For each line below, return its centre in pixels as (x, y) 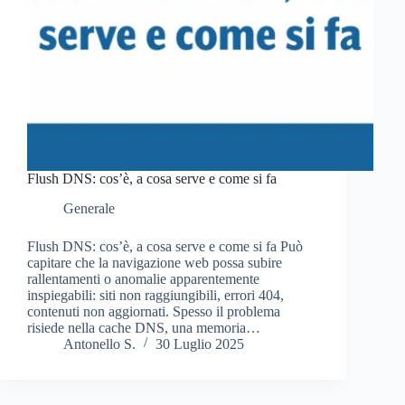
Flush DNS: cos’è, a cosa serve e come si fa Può (165, 246)
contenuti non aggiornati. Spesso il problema (154, 311)
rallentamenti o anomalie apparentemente (143, 278)
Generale (89, 208)
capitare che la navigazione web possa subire (155, 262)
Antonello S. (99, 344)
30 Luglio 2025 (200, 344)
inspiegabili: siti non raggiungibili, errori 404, (155, 295)
